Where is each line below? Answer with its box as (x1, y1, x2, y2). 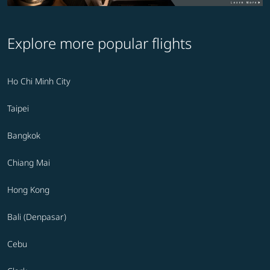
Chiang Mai (7, 157, 50, 169)
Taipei (7, 102, 29, 115)
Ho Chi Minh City (7, 75, 71, 87)
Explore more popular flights (7, 33, 192, 54)
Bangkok (7, 130, 40, 142)
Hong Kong (7, 184, 49, 196)
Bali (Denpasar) (7, 211, 66, 223)
